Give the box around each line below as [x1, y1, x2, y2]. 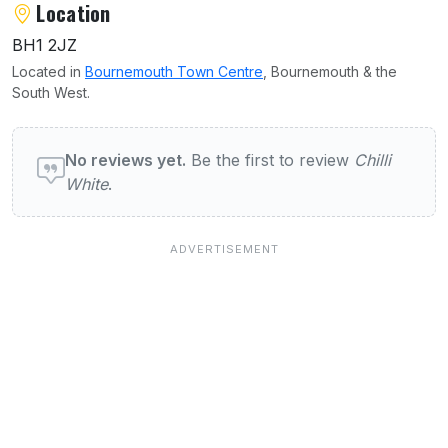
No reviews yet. [65, 149, 186, 170]
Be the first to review [186, 149, 354, 170]
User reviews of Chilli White [11, 121, 289, 159]
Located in [12, 62, 85, 80]
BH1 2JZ [12, 34, 77, 55]
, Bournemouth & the [263, 62, 397, 80]
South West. [12, 83, 90, 101]
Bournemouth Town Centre [85, 62, 263, 80]
